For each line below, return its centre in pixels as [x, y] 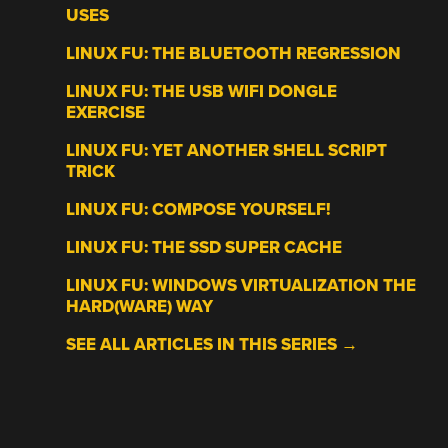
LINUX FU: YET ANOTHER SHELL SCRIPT [227, 151]
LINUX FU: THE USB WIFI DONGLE [202, 92]
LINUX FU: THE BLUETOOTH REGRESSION [234, 54]
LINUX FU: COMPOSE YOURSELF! [199, 210]
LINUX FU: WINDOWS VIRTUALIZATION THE [241, 286]
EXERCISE [106, 113]
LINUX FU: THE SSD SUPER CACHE [204, 248]
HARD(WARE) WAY [140, 307]
